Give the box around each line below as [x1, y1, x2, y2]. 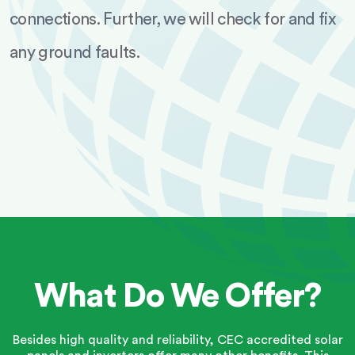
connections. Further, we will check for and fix [10, 11, 335, 28]
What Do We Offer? [34, 280, 321, 313]
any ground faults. [10, 44, 140, 61]
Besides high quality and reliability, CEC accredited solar [12, 334, 343, 346]
